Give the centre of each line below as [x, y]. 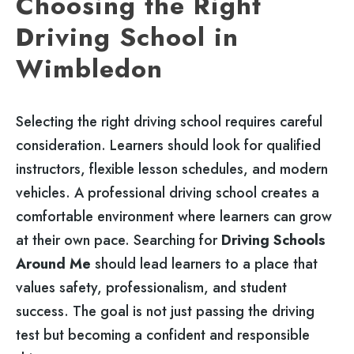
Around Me [53, 264]
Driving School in [127, 36]
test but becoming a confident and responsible [163, 335]
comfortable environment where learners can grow [174, 216]
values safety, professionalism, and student [151, 287]
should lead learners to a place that [204, 264]
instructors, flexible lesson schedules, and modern [172, 169]
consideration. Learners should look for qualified [168, 145]
